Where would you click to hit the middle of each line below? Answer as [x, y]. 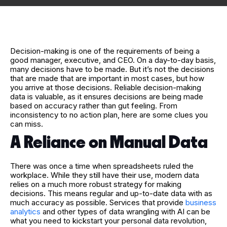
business [201, 202]
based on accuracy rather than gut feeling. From [94, 105]
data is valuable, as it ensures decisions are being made [107, 96]
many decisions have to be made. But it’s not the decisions [112, 69]
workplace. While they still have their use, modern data [105, 175]
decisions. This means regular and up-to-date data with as [111, 193]
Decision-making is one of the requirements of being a [105, 51]
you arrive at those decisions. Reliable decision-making [106, 87]
